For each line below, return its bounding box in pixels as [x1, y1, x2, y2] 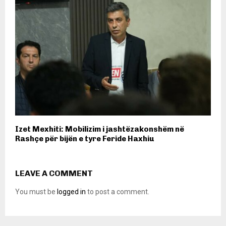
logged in [57, 188, 86, 196]
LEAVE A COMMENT [15, 168, 93, 179]
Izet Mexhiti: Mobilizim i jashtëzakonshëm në [15, 125, 184, 134]
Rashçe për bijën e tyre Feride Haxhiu [15, 134, 154, 144]
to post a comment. [86, 188, 149, 196]
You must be [15, 188, 57, 196]
